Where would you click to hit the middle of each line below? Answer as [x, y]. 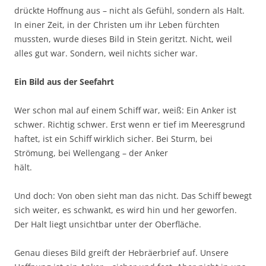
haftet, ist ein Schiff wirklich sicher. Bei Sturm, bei [113, 139]
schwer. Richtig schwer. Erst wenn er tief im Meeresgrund [130, 125]
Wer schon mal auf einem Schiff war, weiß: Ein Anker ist [125, 110]
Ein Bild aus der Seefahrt [64, 82]
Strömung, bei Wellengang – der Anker [91, 153]
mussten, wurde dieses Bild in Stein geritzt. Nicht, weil [123, 39]
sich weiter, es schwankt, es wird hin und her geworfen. [126, 210]
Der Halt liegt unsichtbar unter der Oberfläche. [108, 224]
